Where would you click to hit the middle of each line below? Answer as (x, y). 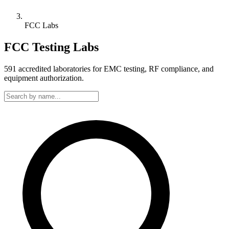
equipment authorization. (44, 78)
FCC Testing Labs (51, 47)
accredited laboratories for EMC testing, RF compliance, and (115, 68)
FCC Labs (41, 25)
